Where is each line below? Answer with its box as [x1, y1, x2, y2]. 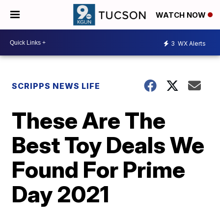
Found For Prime [12, 156, 186, 183]
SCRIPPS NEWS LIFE [12, 81, 101, 91]
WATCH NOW [156, 10, 208, 20]
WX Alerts [176, 39, 206, 47]
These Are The [12, 107, 166, 134]
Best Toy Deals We [12, 131, 205, 159]
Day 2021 [12, 180, 110, 208]
